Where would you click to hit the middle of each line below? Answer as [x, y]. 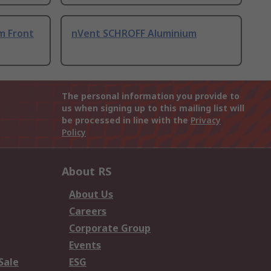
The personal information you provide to [151, 96]
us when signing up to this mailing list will [153, 108]
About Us [91, 194]
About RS [87, 171]
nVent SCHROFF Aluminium [134, 34]
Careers [88, 211]
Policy [74, 132]
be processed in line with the [126, 120]
